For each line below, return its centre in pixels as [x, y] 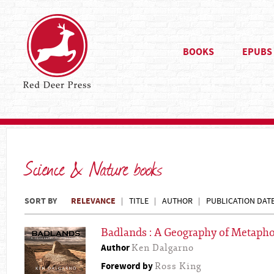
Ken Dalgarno [163, 248]
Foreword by [128, 266]
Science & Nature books [94, 168]
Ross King [178, 266]
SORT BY [41, 201]
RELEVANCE [93, 201]
